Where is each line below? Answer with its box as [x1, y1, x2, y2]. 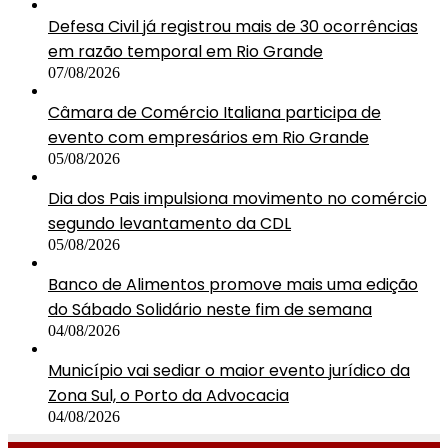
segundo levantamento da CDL [48, 211, 291, 235]
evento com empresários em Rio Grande [48, 125, 369, 149]
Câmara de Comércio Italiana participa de [48, 100, 381, 124]
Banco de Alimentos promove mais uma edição [48, 272, 418, 296]
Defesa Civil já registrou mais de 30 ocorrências [48, 14, 418, 38]
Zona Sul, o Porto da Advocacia [48, 383, 289, 407]
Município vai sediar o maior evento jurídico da [48, 358, 410, 382]
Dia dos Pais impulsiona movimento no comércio [48, 186, 427, 210]
